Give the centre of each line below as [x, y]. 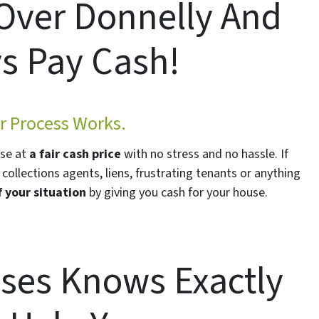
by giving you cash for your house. [177, 193]
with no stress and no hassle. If [204, 155]
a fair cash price [75, 155]
